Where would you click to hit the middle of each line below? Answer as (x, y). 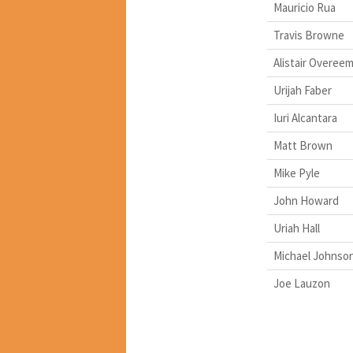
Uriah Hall (296, 229)
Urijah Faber (302, 91)
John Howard (306, 201)
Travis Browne (308, 35)
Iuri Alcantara (305, 118)
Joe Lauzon (301, 284)
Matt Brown (303, 146)
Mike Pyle (296, 173)
